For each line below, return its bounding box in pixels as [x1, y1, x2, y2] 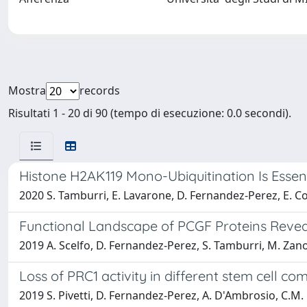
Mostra [8, 83, 46, 98]
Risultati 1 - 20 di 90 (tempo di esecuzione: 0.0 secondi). [8, 106, 291, 121]
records [79, 83, 120, 98]
